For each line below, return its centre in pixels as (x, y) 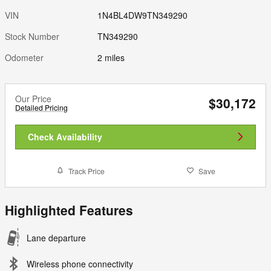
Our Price (33, 98)
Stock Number (32, 36)
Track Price (86, 171)
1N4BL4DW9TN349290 (143, 15)
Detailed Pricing (41, 107)
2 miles (111, 57)
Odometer (24, 57)
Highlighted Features (69, 210)
